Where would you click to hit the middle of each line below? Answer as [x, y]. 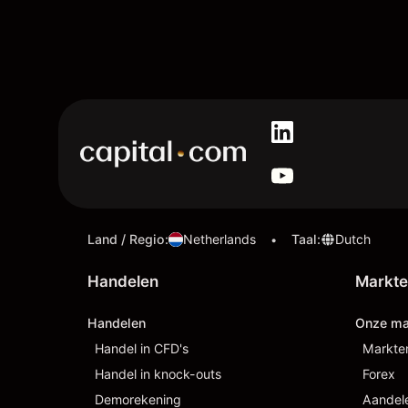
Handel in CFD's [142, 348]
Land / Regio [126, 239]
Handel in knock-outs [158, 374]
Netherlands [219, 239]
